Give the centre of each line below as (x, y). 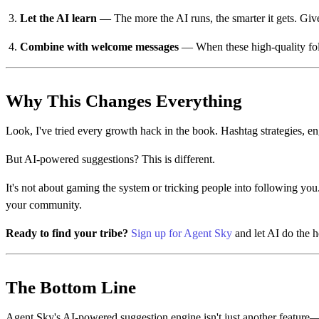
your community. (44, 204)
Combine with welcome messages (99, 46)
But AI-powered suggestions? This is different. (110, 159)
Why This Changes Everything (124, 100)
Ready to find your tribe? (67, 233)
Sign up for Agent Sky (182, 233)
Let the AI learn (58, 18)
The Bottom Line (71, 287)
